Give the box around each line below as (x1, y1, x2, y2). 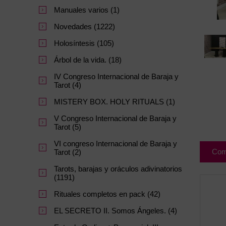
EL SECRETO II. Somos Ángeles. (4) (54, 206, 177, 215)
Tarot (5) (54, 123, 81, 132)
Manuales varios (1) (54, 6, 120, 15)
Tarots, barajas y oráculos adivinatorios (54, 164, 182, 174)
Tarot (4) (54, 81, 81, 90)
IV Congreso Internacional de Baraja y (54, 72, 179, 81)
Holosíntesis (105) (54, 39, 114, 48)
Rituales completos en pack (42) (54, 190, 160, 199)
